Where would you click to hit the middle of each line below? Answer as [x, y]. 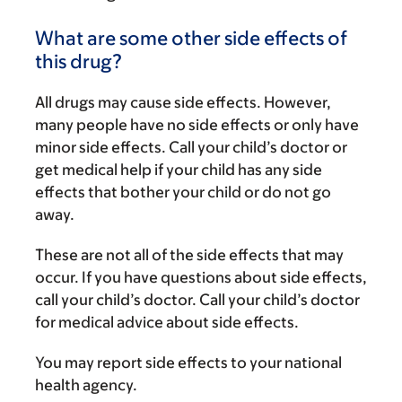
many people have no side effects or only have [197, 125]
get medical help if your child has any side [179, 170]
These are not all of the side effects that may [189, 255]
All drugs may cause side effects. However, [183, 102]
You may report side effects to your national [188, 363]
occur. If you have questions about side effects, [201, 277]
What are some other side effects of [191, 38]
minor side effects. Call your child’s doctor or [191, 147]
